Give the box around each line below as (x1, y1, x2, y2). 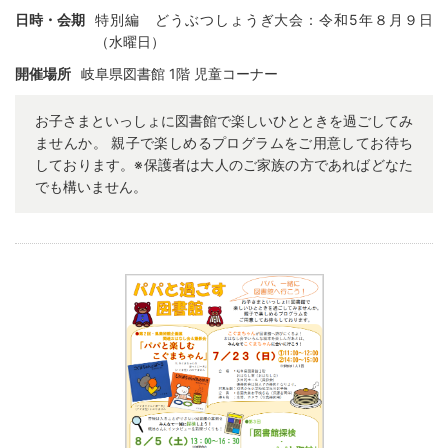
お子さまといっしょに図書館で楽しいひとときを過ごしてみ (35, 112, 413, 130)
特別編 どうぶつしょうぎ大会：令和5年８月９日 (95, 11, 433, 29)
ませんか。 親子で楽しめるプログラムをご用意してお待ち (35, 134, 413, 152)
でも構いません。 (35, 178, 147, 196)
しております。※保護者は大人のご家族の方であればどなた (35, 156, 413, 174)
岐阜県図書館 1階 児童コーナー (81, 65, 278, 83)
